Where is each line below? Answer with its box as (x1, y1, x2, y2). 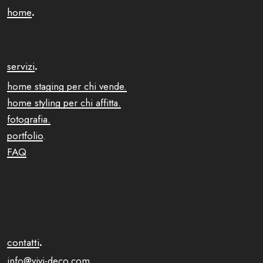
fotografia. (7, 112, 50, 126)
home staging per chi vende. (7, 79, 127, 93)
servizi (7, 58, 35, 74)
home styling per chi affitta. (7, 95, 121, 110)
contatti (7, 234, 39, 250)
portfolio (7, 128, 43, 143)
